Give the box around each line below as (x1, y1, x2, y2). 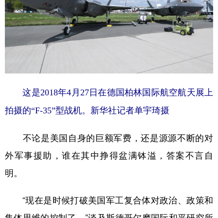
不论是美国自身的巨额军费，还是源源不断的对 (5, 133, 213, 142)
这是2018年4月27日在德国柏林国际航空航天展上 (5, 87, 213, 97)
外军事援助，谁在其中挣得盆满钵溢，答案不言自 (5, 150, 213, 160)
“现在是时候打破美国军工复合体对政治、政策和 (5, 195, 213, 204)
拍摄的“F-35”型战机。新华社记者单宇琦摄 (5, 105, 169, 115)
